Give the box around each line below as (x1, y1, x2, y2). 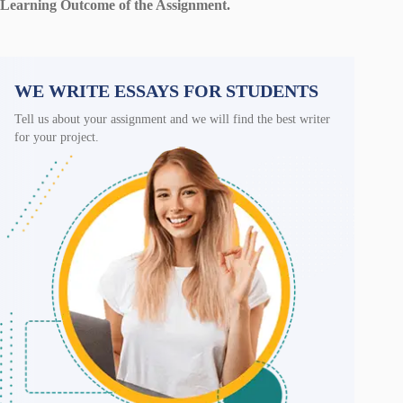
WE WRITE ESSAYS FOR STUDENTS (14, 80, 318, 101)
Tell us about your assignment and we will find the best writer (14, 112, 330, 126)
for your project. (14, 130, 99, 144)
